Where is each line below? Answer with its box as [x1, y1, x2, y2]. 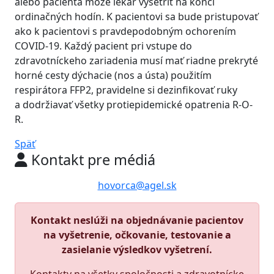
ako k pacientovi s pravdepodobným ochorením [15, 24, 236, 38]
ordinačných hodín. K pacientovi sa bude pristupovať [15, 10, 258, 23]
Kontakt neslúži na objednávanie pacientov [31, 213, 243, 227]
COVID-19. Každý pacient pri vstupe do [15, 39, 192, 53]
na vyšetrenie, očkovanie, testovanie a [43, 228, 231, 242]
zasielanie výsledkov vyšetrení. [62, 243, 212, 256]
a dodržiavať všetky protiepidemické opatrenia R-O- [15, 98, 253, 111]
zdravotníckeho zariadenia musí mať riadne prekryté [15, 54, 258, 67]
